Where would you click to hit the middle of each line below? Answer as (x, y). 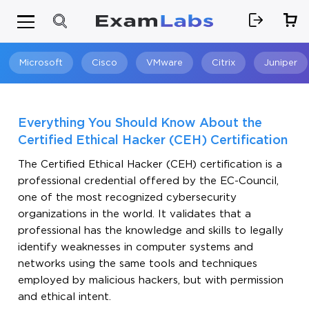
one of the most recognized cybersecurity (128, 197)
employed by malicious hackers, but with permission (151, 280)
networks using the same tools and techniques (138, 263)
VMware (165, 63)
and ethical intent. (65, 297)
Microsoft (41, 63)
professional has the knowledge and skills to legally (151, 230)
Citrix (223, 63)
